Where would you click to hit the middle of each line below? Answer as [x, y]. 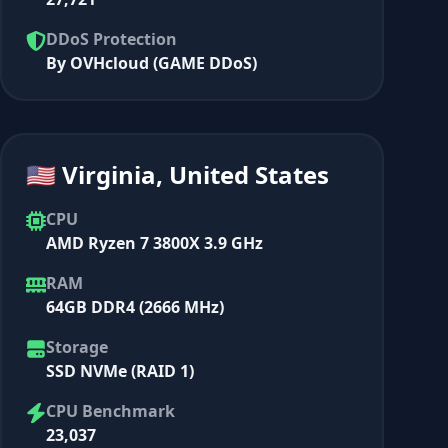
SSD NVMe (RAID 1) [120, 370]
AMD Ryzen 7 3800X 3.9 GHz [154, 242]
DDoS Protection [111, 38]
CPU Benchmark [110, 410]
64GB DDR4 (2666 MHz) [135, 306]
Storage [77, 346]
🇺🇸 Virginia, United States [177, 174]
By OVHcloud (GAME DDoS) [151, 62]
